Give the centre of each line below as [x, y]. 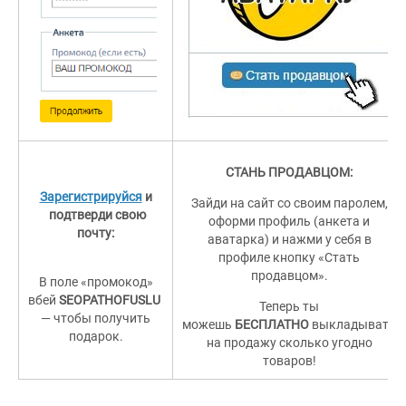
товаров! [289, 361]
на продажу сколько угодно [289, 343]
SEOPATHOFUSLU [111, 300]
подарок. [96, 336]
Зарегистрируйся [91, 197]
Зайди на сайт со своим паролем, [289, 203]
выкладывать [353, 324]
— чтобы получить [96, 318]
